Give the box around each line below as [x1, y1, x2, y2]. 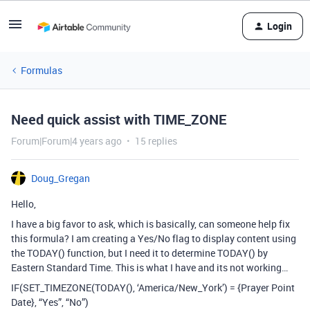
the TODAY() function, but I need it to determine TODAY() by [11, 246, 268, 259]
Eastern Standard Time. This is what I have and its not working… [11, 261, 288, 274]
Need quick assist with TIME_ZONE [11, 110, 226, 129]
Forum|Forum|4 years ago [11, 134, 122, 147]
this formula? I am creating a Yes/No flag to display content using [11, 232, 296, 245]
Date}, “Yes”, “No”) [11, 295, 89, 309]
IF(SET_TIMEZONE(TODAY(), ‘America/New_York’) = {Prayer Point [11, 281, 295, 294]
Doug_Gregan [31, 172, 90, 185]
